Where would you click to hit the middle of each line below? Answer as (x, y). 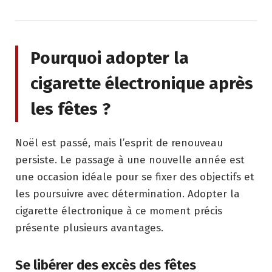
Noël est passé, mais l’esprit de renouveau (119, 143)
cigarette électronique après (142, 83)
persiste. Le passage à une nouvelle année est (130, 160)
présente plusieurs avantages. (89, 228)
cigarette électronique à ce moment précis (119, 211)
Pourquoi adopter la (110, 58)
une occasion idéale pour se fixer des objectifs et (135, 177)
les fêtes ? (70, 109)
